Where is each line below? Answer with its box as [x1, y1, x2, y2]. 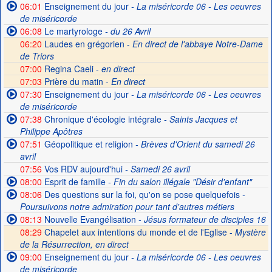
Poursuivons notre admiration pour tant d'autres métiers [19, 200, 234, 212]
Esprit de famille [41, 175, 106, 188]
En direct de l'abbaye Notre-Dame [132, 38, 263, 50]
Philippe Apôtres [19, 125, 83, 137]
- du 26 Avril [102, 25, 151, 37]
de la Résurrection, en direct [19, 238, 129, 250]
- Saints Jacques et [161, 113, 237, 125]
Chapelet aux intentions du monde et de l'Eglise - [41, 226, 235, 238]
